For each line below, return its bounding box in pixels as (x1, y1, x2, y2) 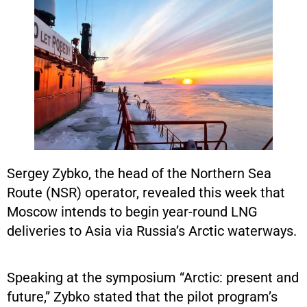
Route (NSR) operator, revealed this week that (7, 184, 285, 201)
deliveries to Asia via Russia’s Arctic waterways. (7, 222, 297, 239)
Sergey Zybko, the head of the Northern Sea (7, 164, 271, 182)
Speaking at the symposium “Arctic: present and (7, 269, 299, 286)
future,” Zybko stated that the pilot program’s (7, 288, 278, 305)
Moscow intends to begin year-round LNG (7, 203, 258, 220)
